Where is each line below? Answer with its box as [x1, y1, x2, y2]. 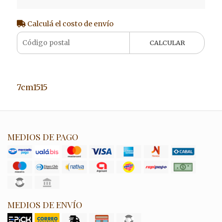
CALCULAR [149, 38, 185, 47]
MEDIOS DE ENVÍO [7, 198, 82, 210]
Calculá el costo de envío [25, 19, 113, 28]
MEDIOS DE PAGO [7, 130, 78, 142]
